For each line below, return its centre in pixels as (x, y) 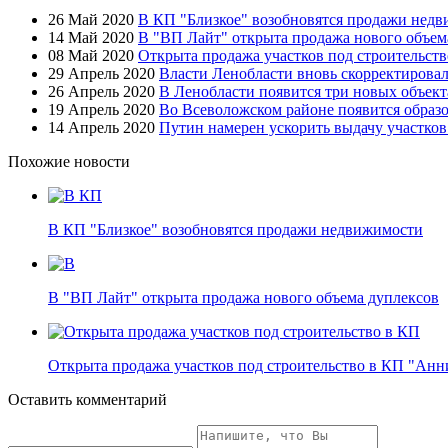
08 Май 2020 (91, 55)
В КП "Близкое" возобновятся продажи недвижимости (235, 229)
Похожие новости (69, 161)
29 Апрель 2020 (101, 73)
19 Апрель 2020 (101, 109)
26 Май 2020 (91, 19)
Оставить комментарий (87, 399)
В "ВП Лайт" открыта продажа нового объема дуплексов (243, 297)
